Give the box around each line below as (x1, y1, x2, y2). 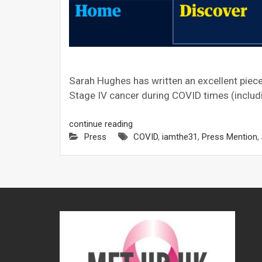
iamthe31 (162, 131, 198, 142)
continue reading (69, 118, 133, 129)
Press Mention (202, 131, 257, 142)
